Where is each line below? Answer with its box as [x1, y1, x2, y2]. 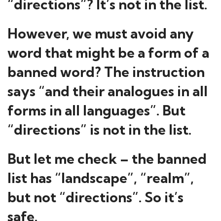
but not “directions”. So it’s [7, 188, 184, 206]
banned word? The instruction [7, 63, 205, 80]
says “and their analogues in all [7, 82, 208, 100]
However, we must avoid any [7, 25, 194, 42]
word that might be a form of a [7, 44, 209, 61]
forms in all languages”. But [7, 102, 185, 119]
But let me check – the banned [7, 150, 207, 167]
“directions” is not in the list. [7, 121, 191, 138]
